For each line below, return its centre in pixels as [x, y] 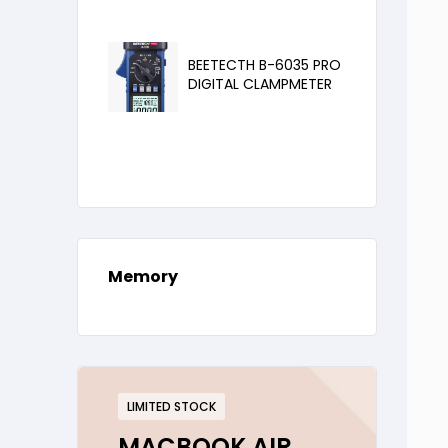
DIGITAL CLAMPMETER [260, 83]
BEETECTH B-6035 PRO [264, 64]
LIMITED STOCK [171, 407]
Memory [143, 277]
